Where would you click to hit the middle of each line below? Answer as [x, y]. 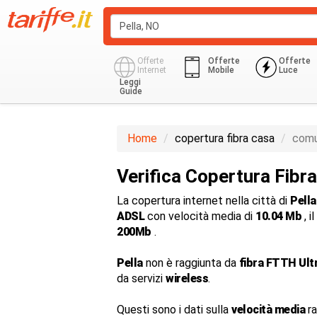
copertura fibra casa [225, 138]
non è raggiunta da [191, 263]
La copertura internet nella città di [203, 201]
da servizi [141, 278]
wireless [187, 278]
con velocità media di [200, 216]
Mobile [221, 70]
